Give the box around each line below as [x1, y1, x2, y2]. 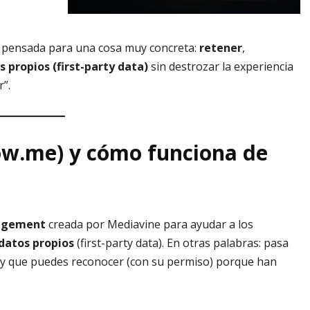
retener [199, 40, 242, 56]
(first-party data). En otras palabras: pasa [74, 235, 289, 251]
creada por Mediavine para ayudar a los [46, 217, 253, 232]
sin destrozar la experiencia [148, 59, 293, 75]
